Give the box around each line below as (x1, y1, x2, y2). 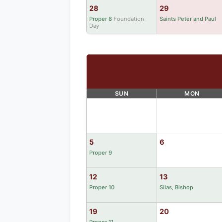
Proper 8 (89, 15, 112, 22)
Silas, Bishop (160, 183, 193, 191)
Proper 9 (89, 149, 112, 156)
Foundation (113, 15, 144, 22)
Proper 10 (89, 183, 114, 191)
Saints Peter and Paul (160, 15, 216, 22)
